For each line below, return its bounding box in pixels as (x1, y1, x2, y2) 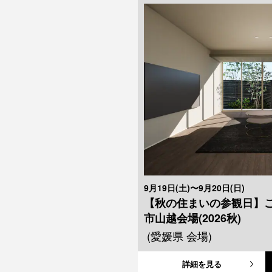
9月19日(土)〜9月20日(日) (144, 182, 245, 194)
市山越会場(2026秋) (144, 210, 241, 226)
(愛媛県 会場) (147, 228, 212, 244)
